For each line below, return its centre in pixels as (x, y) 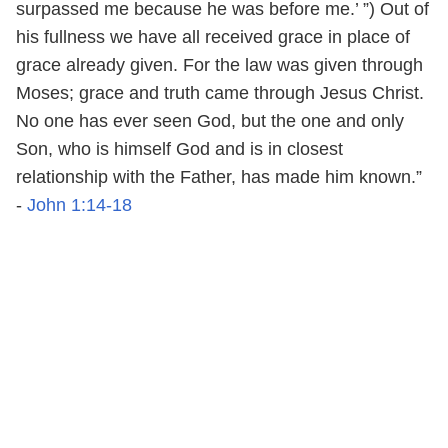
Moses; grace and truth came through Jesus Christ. (220, 92)
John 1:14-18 (79, 204)
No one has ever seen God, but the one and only (210, 120)
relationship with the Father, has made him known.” (219, 176)
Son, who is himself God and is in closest (179, 148)
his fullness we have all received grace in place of (213, 36)
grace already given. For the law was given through (219, 64)
